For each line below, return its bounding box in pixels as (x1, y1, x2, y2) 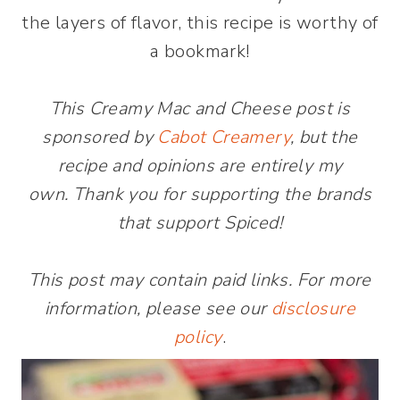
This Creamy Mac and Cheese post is (49, 96, 351, 121)
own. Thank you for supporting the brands (29, 182, 371, 206)
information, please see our (44, 296, 272, 321)
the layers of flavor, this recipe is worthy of (21, 11, 379, 35)
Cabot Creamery (157, 125, 291, 149)
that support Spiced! (118, 211, 282, 235)
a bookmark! (150, 39, 250, 63)
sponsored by (42, 125, 158, 149)
